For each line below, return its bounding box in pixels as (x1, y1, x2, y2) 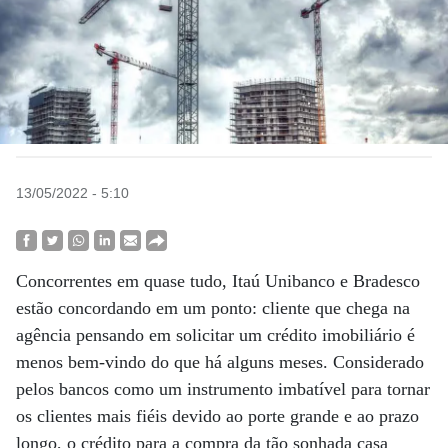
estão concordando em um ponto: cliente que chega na (16, 298, 410, 318)
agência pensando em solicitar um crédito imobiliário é (16, 325, 415, 345)
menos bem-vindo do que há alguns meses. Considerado (16, 352, 424, 372)
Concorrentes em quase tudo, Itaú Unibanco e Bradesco (16, 271, 420, 291)
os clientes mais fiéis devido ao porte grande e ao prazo (16, 406, 419, 426)
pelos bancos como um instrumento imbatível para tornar (16, 379, 430, 399)
